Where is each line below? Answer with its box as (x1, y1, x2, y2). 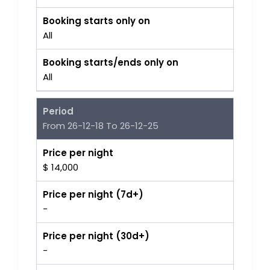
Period (43, 105, 74, 118)
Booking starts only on (43, 14, 151, 28)
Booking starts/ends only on (43, 56, 179, 69)
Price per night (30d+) (43, 230, 150, 243)
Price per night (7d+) (43, 188, 144, 201)
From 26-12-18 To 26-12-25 (43, 119, 159, 133)
